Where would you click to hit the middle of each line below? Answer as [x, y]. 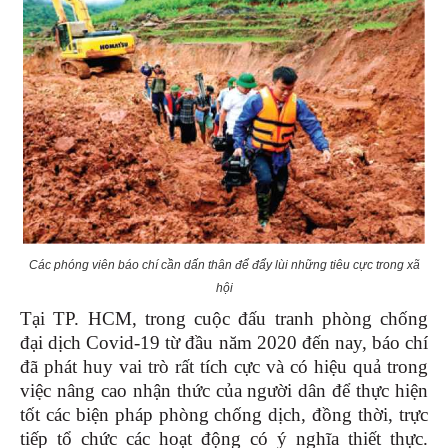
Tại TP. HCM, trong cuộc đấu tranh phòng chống [224, 319]
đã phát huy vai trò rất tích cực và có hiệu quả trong [224, 367]
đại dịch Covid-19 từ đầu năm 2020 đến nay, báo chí [224, 343]
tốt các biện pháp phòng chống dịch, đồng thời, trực [224, 415]
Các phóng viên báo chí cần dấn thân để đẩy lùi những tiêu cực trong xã [224, 265]
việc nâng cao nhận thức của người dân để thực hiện [224, 391]
